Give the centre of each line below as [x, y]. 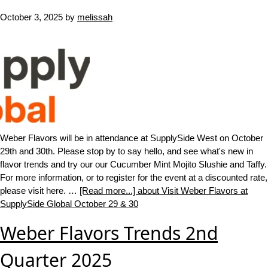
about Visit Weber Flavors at [193, 191]
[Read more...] [109, 191]
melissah [95, 17]
